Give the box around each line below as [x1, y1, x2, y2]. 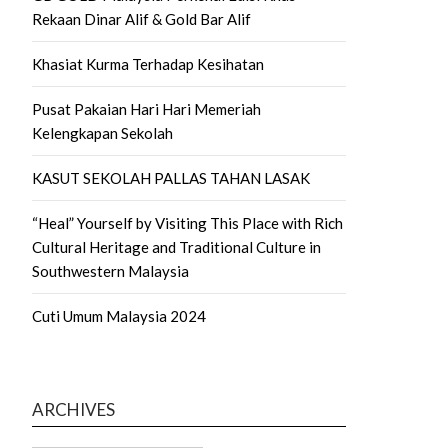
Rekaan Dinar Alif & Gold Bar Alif [32, 9, 251, 28]
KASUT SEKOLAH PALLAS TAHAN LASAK [32, 168, 310, 187]
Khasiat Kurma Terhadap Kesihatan [32, 54, 264, 73]
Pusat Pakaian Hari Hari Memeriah [32, 99, 261, 118]
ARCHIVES [32, 398, 115, 420]
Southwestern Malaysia [32, 261, 189, 280]
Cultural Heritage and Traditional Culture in [32, 237, 321, 256]
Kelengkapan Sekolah [32, 123, 173, 142]
